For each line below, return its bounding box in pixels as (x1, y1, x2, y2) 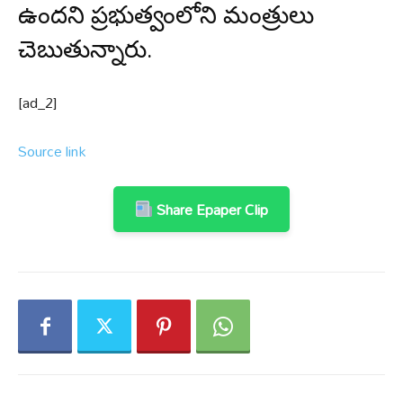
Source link (18, 136, 85, 166)
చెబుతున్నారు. (18, 35, 153, 65)
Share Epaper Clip (153, 194, 269, 225)
